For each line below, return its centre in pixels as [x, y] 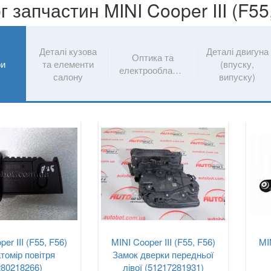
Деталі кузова [68, 51]
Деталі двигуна [237, 51]
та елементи [68, 64]
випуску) [237, 76]
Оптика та [152, 57]
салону [68, 76]
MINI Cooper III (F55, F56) [163, 242]
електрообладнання [177, 70]
